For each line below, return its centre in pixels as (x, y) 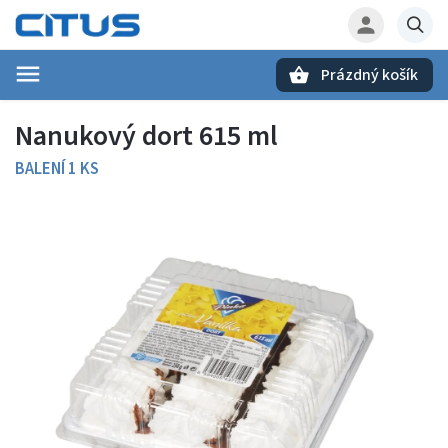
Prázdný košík (369, 75)
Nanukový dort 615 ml (146, 136)
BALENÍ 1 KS (57, 169)
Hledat (114, 109)
